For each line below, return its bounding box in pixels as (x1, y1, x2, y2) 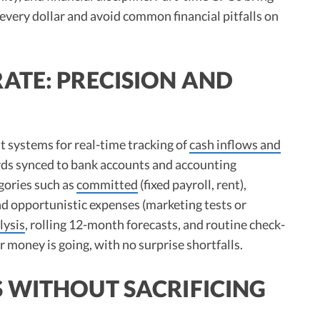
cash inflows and (189, 136, 281, 152)
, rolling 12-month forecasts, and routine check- (25, 216, 285, 232)
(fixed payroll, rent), (138, 176, 246, 192)
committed (76, 176, 138, 192)
